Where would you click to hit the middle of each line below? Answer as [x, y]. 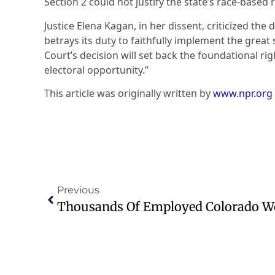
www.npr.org [243, 93]
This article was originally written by [129, 93]
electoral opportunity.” [96, 70]
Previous [78, 190]
